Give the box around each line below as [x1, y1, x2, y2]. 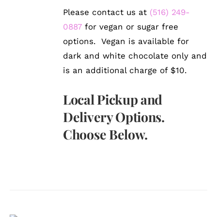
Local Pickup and [63, 90, 162, 108]
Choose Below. [63, 125, 148, 143]
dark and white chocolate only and [63, 50, 207, 61]
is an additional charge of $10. [63, 65, 187, 75]
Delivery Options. [63, 108, 165, 125]
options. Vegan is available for [63, 36, 189, 46]
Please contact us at [63, 7, 150, 17]
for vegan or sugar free [82, 21, 179, 31]
